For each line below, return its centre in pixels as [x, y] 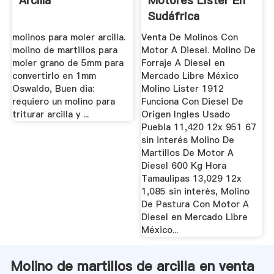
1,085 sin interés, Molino [196, 192]
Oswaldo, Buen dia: [53, 89]
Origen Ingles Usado [186, 115]
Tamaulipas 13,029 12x [192, 179]
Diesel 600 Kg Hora [184, 166]
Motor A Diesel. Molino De [199, 50]
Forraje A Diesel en [183, 63]
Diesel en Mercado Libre [195, 217]
